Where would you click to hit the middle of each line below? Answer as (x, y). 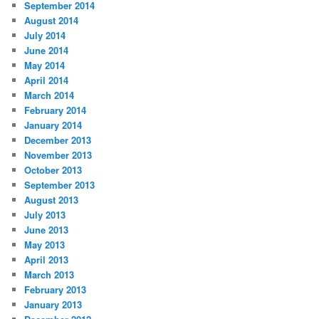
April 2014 (47, 80)
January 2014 (53, 125)
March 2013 (49, 275)
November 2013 (58, 155)
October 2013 (53, 170)
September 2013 (60, 185)
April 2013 (47, 260)
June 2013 (47, 230)
